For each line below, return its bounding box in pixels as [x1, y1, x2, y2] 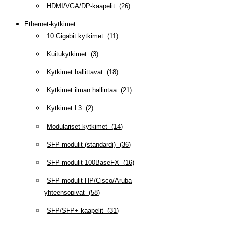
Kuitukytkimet [47, 50, 87, 58]
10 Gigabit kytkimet [47, 32, 103, 40]
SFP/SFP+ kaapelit [47, 206, 103, 214]
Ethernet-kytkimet [24, 20, 76, 28]
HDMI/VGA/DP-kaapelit [47, 2, 115, 10]
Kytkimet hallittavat [47, 68, 103, 76]
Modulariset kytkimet [47, 122, 107, 130]
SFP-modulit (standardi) [47, 140, 116, 148]
